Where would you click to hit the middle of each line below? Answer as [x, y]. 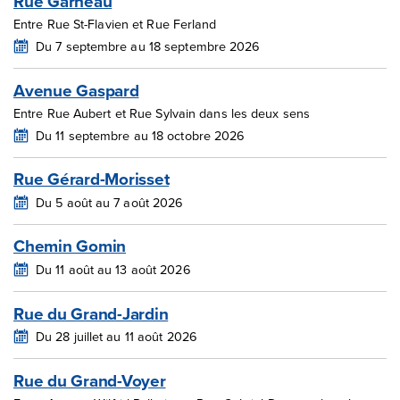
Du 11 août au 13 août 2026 [113, 270]
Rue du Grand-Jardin [91, 313]
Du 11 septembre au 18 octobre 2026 [141, 135]
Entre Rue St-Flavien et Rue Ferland [115, 24]
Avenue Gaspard [76, 90]
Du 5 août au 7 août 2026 [110, 202]
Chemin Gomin [70, 246]
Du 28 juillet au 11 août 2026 [117, 337]
